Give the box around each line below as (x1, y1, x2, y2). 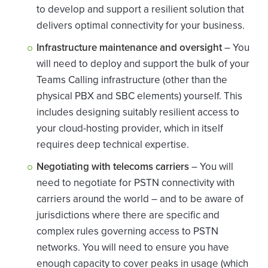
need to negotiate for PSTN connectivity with (36, 175, 234, 191)
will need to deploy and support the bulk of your (36, 56, 249, 72)
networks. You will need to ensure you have (36, 240, 229, 255)
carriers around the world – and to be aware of (36, 191, 243, 207)
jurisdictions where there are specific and (36, 208, 220, 223)
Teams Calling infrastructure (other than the (36, 72, 227, 88)
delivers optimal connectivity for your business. (36, 18, 245, 33)
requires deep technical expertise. (36, 137, 189, 153)
